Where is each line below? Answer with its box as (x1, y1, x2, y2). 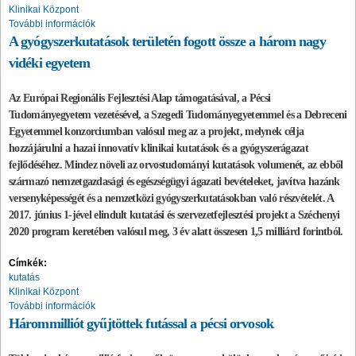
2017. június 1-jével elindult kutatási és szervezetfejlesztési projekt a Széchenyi (9, 208, 340, 221)
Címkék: (9, 257, 49, 269)
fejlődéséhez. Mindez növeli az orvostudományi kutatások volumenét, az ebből (9, 158, 343, 171)
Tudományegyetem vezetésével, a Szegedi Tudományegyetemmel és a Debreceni (9, 108, 347, 121)
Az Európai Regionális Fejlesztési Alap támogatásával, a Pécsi (9, 91, 271, 104)
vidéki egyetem (9, 54, 91, 71)
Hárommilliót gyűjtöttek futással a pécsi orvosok (9, 315, 273, 331)
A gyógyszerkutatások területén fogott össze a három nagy (9, 33, 326, 49)
